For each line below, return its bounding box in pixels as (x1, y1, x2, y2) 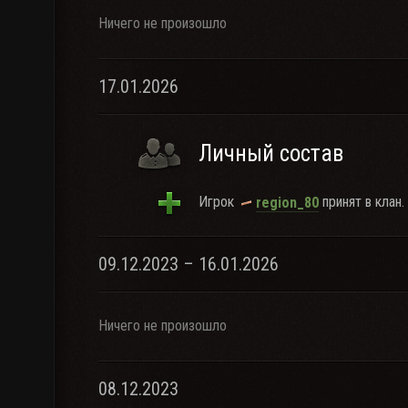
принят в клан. (319, 193, 404, 210)
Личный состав (199, 140, 343, 167)
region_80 (256, 193, 319, 211)
